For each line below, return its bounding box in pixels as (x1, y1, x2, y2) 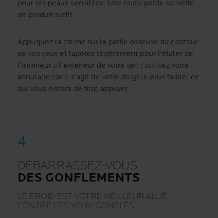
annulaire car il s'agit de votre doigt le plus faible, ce (18, 73, 199, 82)
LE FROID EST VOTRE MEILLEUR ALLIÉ (18, 191, 168, 201)
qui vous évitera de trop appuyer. (18, 84, 129, 93)
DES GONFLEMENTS (18, 170, 141, 185)
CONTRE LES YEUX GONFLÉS (18, 200, 135, 211)
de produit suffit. (18, 10, 74, 19)
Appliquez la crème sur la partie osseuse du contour (18, 37, 198, 47)
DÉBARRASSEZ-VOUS (18, 158, 137, 173)
